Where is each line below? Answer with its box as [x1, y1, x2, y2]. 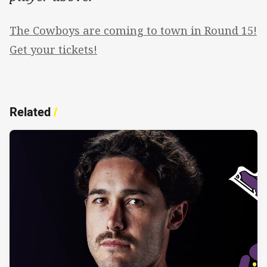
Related [10, 104, 51, 120]
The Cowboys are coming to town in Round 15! [10, 23, 257, 38]
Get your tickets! [10, 42, 97, 57]
